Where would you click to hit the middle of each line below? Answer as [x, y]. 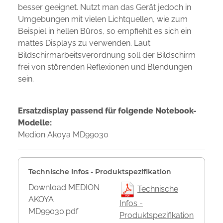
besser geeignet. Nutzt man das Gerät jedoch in [105, 7]
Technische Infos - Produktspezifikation [100, 172]
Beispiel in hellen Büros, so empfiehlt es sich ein [105, 31]
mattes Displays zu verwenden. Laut [84, 43]
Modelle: [35, 123]
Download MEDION [64, 188]
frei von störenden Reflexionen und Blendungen [105, 67]
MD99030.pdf [53, 212]
